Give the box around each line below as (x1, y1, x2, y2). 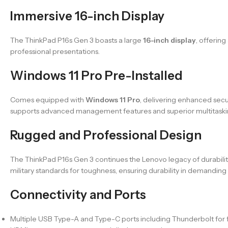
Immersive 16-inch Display (10, 8, 164, 23)
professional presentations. (10, 46, 100, 56)
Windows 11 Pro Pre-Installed (10, 68, 183, 83)
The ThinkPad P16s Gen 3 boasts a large (10, 35, 143, 45)
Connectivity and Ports (10, 187, 146, 202)
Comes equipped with (10, 95, 85, 104)
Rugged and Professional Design (10, 127, 202, 142)
